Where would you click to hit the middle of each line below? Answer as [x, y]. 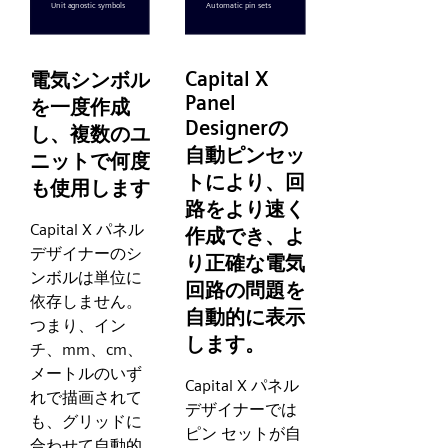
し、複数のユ [90, 133]
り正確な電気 [245, 262]
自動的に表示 [245, 316]
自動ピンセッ [245, 154]
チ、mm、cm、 [86, 350]
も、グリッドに [86, 422]
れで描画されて [86, 398]
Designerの [237, 127]
